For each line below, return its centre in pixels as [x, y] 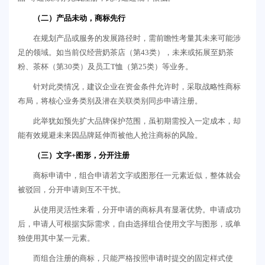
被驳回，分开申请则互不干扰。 [72, 190]
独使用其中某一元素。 [56, 238]
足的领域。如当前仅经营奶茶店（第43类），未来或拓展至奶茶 [126, 53]
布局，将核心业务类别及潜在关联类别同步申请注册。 [110, 101]
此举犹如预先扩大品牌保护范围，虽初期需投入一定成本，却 [137, 121]
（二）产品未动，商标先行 [79, 18]
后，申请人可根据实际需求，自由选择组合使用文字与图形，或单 [129, 224]
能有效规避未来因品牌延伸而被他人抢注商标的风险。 [110, 135]
